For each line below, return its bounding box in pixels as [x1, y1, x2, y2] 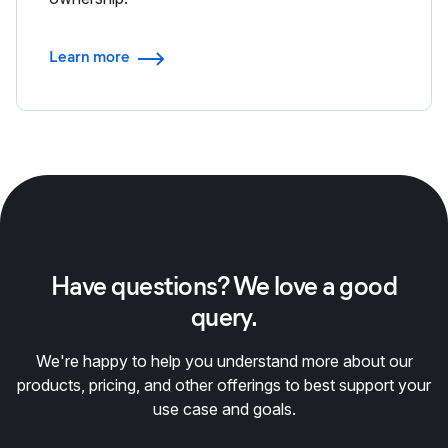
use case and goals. [152, 398, 296, 419]
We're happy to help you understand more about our [35, 350, 413, 371]
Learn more [49, 47, 130, 67]
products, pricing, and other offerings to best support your [17, 374, 431, 395]
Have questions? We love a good [50, 269, 398, 302]
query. [190, 300, 258, 333]
